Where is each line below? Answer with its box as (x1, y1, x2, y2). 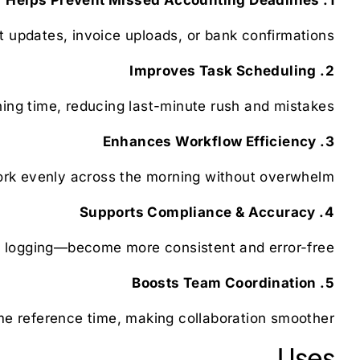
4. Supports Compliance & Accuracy (324, 203, 334, 220)
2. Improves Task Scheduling (325, 62, 334, 79)
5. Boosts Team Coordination (325, 274, 334, 291)
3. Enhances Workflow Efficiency (325, 133, 334, 149)
